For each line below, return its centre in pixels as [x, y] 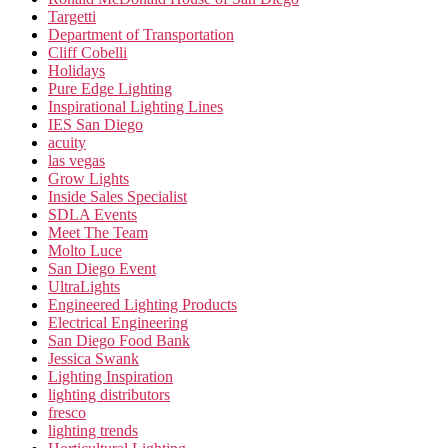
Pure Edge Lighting [110, 89]
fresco [67, 413]
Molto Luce [85, 251]
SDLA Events [92, 215]
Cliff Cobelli [87, 53]
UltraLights [84, 287]
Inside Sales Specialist [117, 197]
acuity [67, 143]
